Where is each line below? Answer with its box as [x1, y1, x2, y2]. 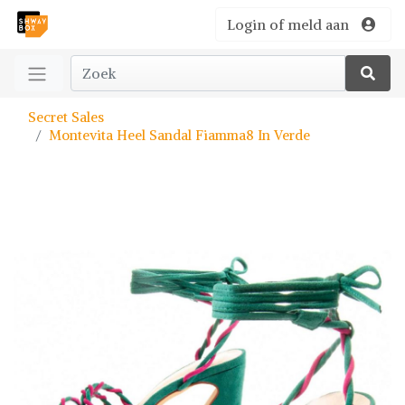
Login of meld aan [227, 15, 349, 33]
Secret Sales [28, 108, 104, 126]
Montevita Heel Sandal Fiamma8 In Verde [49, 127, 310, 144]
